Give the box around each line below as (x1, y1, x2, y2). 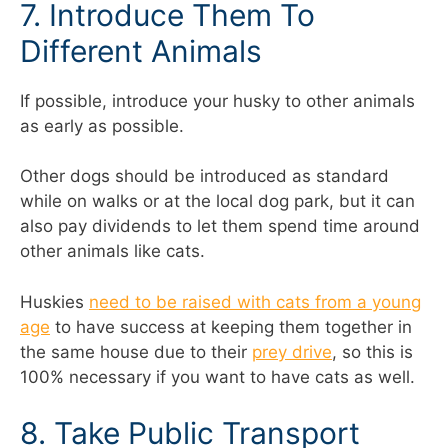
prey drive (252, 341, 332, 362)
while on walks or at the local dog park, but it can (20, 191, 415, 212)
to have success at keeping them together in (50, 316, 412, 337)
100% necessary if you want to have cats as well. (20, 366, 415, 387)
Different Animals (20, 32, 262, 69)
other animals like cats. (20, 241, 205, 262)
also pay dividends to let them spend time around (20, 216, 420, 237)
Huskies (20, 291, 89, 312)
